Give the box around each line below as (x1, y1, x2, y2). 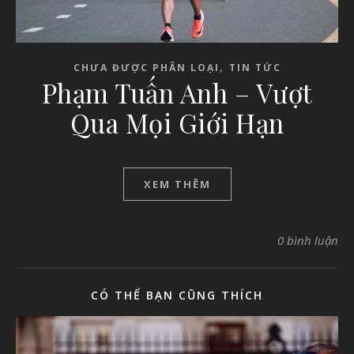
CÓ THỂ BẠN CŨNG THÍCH (91, 287, 263, 303)
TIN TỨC (228, 60, 281, 74)
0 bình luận (277, 232, 338, 248)
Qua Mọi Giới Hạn (70, 104, 284, 140)
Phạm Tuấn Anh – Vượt (41, 74, 313, 110)
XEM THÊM (143, 176, 211, 191)
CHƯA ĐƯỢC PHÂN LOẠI (73, 60, 220, 74)
